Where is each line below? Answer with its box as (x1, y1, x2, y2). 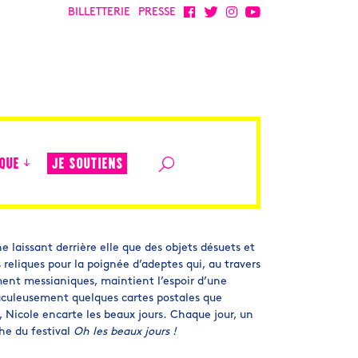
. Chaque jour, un (162, 309, 253, 321)
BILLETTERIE (68, 6, 130, 18)
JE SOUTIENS (51, 157, 123, 173)
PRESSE (138, 6, 176, 18)
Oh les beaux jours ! (73, 326, 177, 338)
